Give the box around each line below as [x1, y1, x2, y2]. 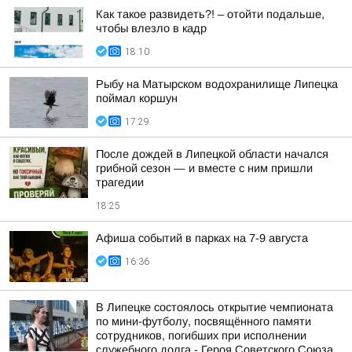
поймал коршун [96, 92, 178, 104]
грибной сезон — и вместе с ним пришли [96, 162, 313, 174]
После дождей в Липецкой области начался [96, 148, 328, 160]
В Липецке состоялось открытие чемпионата [96, 301, 333, 313]
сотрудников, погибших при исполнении [96, 329, 306, 342]
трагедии [96, 176, 144, 189]
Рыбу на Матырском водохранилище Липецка [96, 78, 338, 90]
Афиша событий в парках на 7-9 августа [96, 232, 308, 244]
